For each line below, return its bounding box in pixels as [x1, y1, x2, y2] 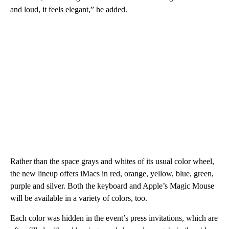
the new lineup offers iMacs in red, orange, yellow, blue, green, [10, 169, 214, 178]
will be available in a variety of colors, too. [10, 193, 147, 202]
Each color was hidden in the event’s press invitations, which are [10, 213, 218, 222]
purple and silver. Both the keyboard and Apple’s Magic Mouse [10, 181, 214, 190]
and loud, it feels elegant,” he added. [10, 5, 127, 14]
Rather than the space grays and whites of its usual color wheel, [10, 156, 214, 166]
